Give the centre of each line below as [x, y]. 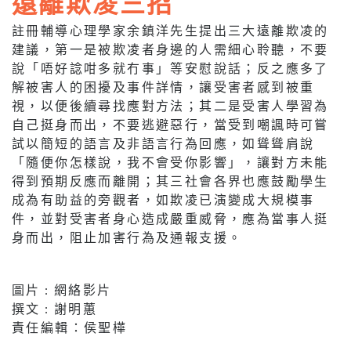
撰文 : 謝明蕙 [55, 309]
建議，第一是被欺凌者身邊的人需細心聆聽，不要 [170, 49]
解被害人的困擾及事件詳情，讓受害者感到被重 [163, 87]
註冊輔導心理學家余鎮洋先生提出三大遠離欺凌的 [170, 31]
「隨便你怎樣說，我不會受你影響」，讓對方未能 [170, 162]
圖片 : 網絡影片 [62, 290]
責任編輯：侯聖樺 [70, 327]
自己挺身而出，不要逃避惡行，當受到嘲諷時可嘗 [170, 125]
